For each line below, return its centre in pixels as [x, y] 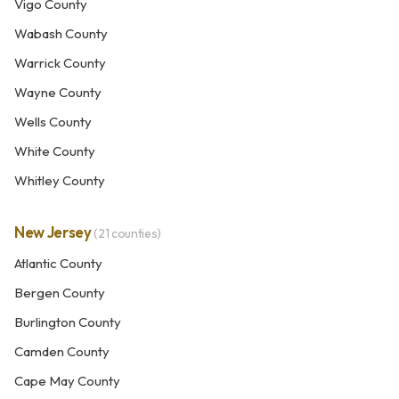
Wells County [53, 122]
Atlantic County [58, 263]
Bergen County [60, 293]
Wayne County [58, 92]
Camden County [62, 351]
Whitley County [60, 180]
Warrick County [60, 63]
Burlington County [68, 322]
